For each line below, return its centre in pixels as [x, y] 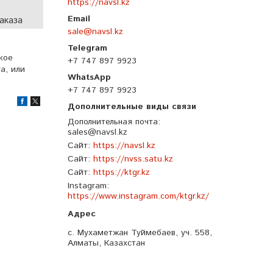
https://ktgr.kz [122, 173]
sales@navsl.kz [97, 133]
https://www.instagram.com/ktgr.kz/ [138, 197]
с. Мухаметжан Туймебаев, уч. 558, [140, 233]
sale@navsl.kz [95, 32]
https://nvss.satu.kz [133, 159]
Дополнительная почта [113, 122]
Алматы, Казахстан [106, 243]
